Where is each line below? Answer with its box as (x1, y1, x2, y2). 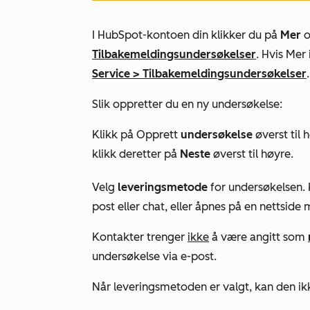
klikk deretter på (92, 147, 180, 161)
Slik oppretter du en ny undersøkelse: (92, 98, 282, 111)
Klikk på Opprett (92, 128, 181, 141)
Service (92, 67, 130, 80)
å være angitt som (209, 230, 308, 244)
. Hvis (256, 48, 286, 61)
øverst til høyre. (210, 147, 293, 161)
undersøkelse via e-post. (92, 250, 217, 263)
